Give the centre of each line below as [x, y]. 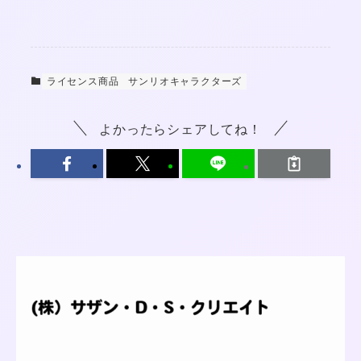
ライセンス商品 [83, 82]
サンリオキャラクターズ [185, 82]
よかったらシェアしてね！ [180, 129]
